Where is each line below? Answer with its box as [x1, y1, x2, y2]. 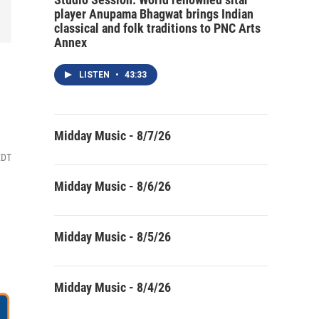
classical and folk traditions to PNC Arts [54, 21, 261, 36]
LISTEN [79, 70, 112, 80]
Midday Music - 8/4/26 [54, 280, 171, 295]
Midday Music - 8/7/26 [54, 128, 171, 143]
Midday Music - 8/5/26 [54, 229, 171, 244]
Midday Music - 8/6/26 [54, 179, 171, 194]
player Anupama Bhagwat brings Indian [54, 6, 253, 21]
